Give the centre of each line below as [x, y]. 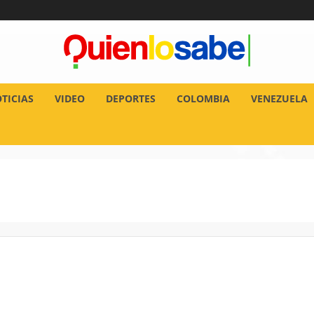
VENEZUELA [279, 98]
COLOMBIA [203, 98]
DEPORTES [130, 98]
